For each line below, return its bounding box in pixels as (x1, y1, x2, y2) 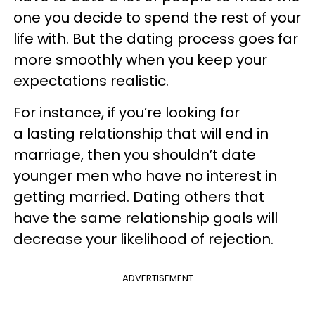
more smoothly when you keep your (13, 50, 267, 70)
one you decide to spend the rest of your (13, 8, 301, 27)
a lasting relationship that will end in (13, 124, 269, 143)
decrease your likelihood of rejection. (13, 229, 274, 249)
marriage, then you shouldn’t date (13, 145, 256, 165)
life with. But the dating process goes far (13, 29, 298, 49)
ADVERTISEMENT (122, 271, 193, 285)
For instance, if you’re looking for (13, 103, 240, 122)
